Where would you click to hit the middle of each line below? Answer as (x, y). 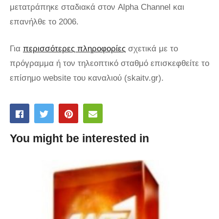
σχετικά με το (152, 48)
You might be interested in (79, 138)
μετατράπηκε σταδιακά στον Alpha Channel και (97, 7)
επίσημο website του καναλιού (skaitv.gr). (87, 78)
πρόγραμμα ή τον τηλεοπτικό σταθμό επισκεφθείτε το (109, 63)
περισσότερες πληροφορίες (74, 48)
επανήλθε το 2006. (44, 22)
